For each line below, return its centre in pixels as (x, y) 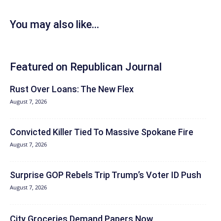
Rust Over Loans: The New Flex (72, 89)
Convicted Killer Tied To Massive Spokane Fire (102, 132)
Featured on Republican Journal (86, 67)
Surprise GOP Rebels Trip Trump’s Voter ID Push (106, 175)
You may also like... (55, 25)
